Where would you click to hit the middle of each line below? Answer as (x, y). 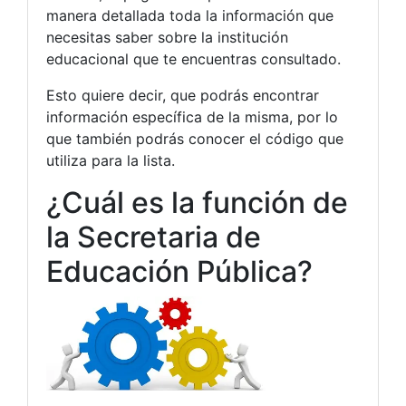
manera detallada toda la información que (190, 16)
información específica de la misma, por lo (192, 117)
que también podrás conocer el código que (195, 139)
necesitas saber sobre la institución (167, 38)
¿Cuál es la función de (197, 203)
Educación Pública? (179, 272)
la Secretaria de (154, 237)
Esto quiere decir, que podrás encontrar (183, 96)
